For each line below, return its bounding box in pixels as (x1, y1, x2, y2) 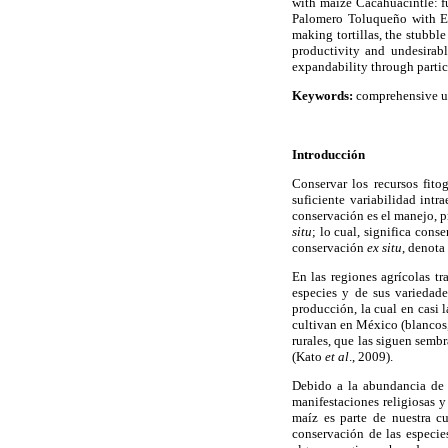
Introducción (292, 146, 365, 162)
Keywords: (292, 88, 353, 104)
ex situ (367, 239, 402, 255)
